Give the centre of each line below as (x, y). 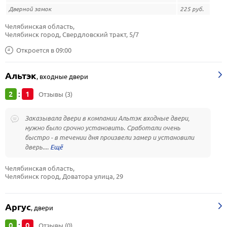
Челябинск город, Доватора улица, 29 (64, 176)
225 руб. (192, 9)
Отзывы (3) (55, 94)
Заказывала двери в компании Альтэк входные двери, (107, 118)
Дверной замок (30, 9)
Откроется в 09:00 (44, 50)
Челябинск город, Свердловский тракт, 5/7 (72, 34)
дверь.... (37, 147)
